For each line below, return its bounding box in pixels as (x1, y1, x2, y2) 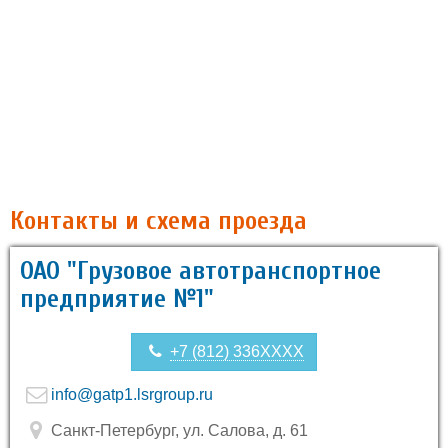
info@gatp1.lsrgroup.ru (51, 386, 213, 403)
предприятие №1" (20, 284, 214, 314)
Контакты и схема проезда (10, 206, 307, 236)
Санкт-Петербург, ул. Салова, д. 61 (47, 422, 308, 439)
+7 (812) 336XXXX (170, 343, 304, 360)
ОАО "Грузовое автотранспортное (20, 256, 381, 286)
